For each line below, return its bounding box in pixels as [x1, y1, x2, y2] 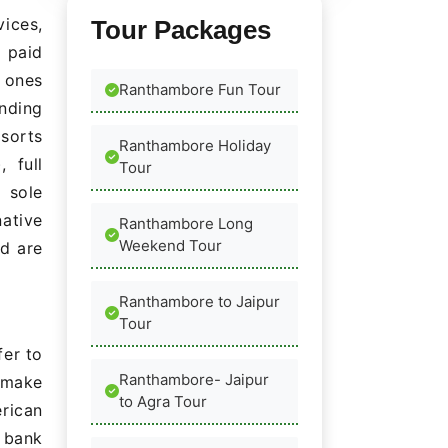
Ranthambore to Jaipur [119, 292, 280, 312]
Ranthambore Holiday [119, 136, 271, 156]
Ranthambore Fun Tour [119, 80, 281, 100]
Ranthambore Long [119, 214, 253, 234]
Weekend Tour [119, 236, 222, 256]
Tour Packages [91, 16, 271, 45]
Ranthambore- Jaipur [119, 370, 269, 390]
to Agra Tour [119, 392, 207, 412]
